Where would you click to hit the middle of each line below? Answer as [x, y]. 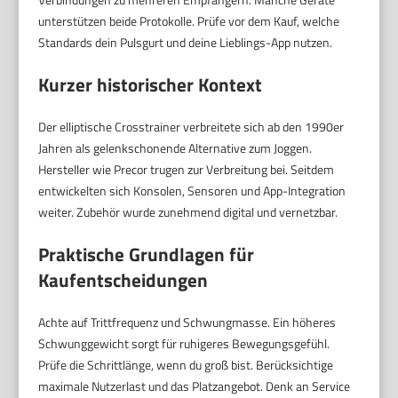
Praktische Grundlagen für [147, 255]
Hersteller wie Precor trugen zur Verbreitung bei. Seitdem [187, 170]
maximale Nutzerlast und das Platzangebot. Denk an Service [195, 386]
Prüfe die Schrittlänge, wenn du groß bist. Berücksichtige [186, 365]
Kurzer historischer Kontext [151, 85]
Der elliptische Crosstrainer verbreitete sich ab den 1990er [191, 127]
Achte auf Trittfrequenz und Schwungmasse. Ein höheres [187, 322]
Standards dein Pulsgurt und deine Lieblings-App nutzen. [186, 43]
